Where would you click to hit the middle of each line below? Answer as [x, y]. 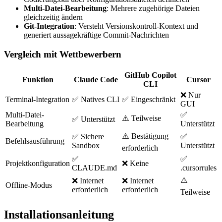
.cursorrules [198, 167]
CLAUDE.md [94, 167]
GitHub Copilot [150, 75]
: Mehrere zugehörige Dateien [153, 8]
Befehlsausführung [35, 141]
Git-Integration [49, 26]
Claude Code [96, 79]
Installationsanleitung [59, 214]
